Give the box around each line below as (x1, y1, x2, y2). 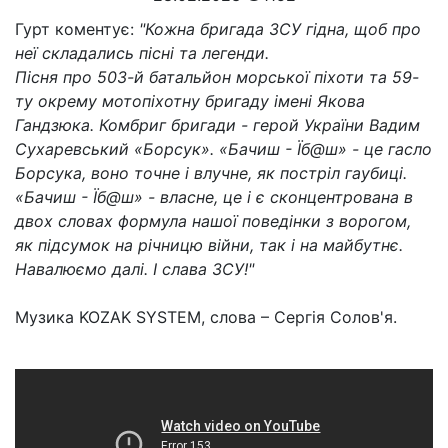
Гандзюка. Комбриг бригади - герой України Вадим (15, 115, 420, 135)
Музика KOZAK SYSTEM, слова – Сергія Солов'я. (15, 307, 402, 327)
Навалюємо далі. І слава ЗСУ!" (15, 259, 254, 279)
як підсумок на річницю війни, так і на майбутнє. (15, 235, 403, 255)
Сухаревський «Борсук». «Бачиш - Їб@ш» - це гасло (15, 139, 432, 159)
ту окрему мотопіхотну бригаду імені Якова (15, 91, 365, 111)
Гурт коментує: (15, 19, 139, 39)
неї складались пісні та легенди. (15, 43, 274, 63)
